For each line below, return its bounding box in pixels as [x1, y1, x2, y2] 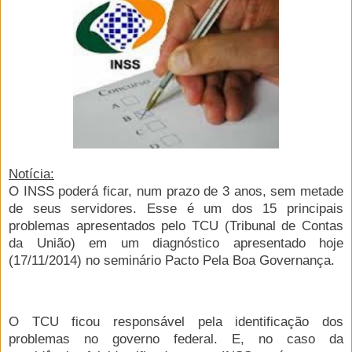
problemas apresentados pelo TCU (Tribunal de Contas [9, 218, 343, 233]
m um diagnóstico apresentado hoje [96, 235, 343, 251]
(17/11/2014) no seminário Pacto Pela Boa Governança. [9, 252, 335, 268]
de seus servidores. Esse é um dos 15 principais [9, 200, 343, 216]
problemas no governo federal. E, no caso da [9, 331, 343, 346]
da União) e [9, 235, 96, 251]
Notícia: [9, 166, 54, 181]
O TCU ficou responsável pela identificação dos [9, 313, 343, 329]
